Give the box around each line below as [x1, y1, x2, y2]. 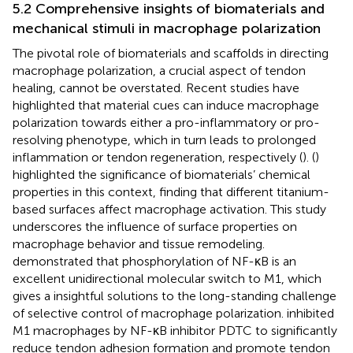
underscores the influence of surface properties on [13, 218, 297, 234]
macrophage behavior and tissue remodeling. [13, 236, 265, 251]
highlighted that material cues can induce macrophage [13, 97, 319, 113]
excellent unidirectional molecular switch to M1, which [13, 270, 321, 286]
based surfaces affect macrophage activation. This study [13, 201, 326, 217]
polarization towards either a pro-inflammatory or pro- [13, 114, 320, 130]
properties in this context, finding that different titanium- [13, 184, 329, 199]
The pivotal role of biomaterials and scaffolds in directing [13, 45, 329, 61]
